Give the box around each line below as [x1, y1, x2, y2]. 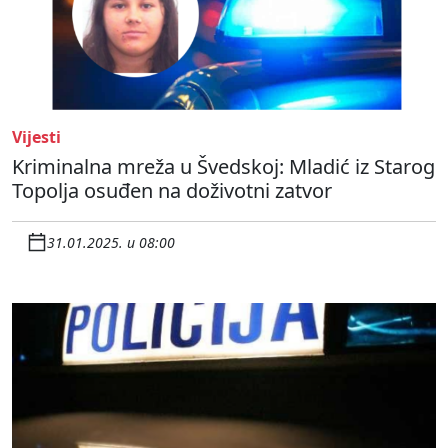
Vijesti [12, 126, 61, 149]
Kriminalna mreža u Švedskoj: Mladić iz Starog [12, 153, 435, 181]
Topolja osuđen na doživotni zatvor [12, 177, 332, 205]
